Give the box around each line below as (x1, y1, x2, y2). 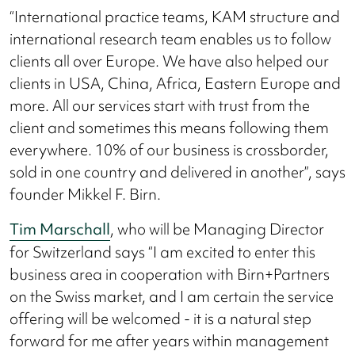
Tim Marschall (10, 218, 110, 239)
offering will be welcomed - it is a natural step (10, 307, 311, 329)
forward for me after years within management (10, 330, 329, 351)
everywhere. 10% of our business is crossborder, (10, 139, 329, 160)
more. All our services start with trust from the (10, 94, 310, 116)
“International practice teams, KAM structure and (10, 6, 340, 27)
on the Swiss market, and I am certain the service (10, 285, 334, 307)
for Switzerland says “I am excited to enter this (10, 241, 315, 262)
